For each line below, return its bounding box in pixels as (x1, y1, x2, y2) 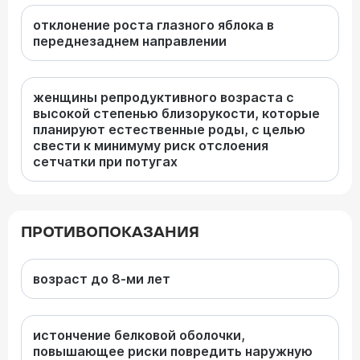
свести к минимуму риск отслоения (33, 137, 268, 153)
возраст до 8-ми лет (33, 271, 170, 287)
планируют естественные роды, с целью (33, 121, 305, 137)
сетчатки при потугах (33, 153, 178, 170)
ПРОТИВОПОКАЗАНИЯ (21, 224, 199, 241)
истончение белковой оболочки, (33, 327, 245, 343)
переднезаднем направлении (33, 33, 227, 49)
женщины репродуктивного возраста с (33, 89, 294, 105)
